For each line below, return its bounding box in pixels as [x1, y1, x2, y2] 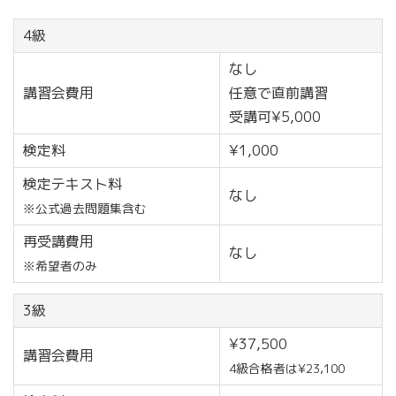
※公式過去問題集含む [23, 200, 147, 217]
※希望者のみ [23, 257, 97, 274]
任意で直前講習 [229, 83, 328, 103]
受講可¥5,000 [229, 107, 321, 126]
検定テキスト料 [23, 174, 122, 194]
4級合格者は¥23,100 [229, 359, 345, 377]
